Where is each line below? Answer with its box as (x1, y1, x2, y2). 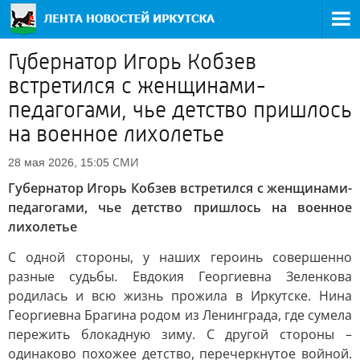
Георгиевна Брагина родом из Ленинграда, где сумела (8, 306, 352, 324)
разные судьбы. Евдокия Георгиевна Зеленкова (8, 268, 352, 285)
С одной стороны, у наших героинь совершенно (8, 248, 352, 266)
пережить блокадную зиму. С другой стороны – (8, 325, 352, 343)
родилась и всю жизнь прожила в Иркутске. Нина (8, 287, 352, 305)
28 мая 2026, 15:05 (8, 156, 109, 169)
